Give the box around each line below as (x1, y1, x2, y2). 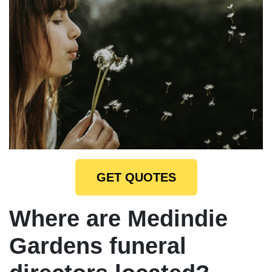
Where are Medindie (9, 205, 228, 231)
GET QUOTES (96, 170, 176, 184)
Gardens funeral (9, 233, 186, 259)
